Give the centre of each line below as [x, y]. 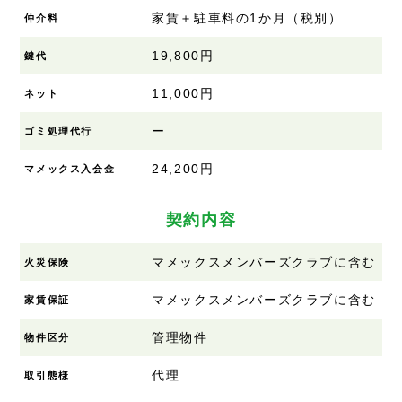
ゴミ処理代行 [59, 131]
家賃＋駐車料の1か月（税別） [247, 17]
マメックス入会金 [70, 169]
